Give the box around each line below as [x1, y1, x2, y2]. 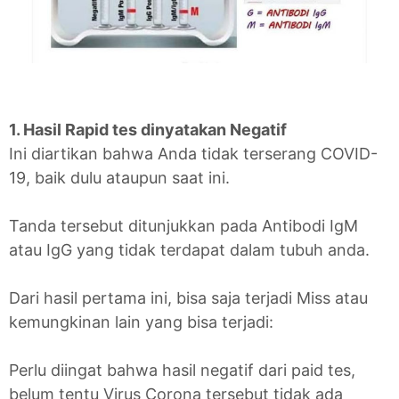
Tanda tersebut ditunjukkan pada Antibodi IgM [9, 216, 358, 235]
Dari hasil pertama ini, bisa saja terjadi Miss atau [9, 288, 368, 307]
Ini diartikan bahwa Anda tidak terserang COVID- [9, 143, 378, 163]
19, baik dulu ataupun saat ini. [9, 167, 230, 187]
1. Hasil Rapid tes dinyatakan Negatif [9, 119, 290, 139]
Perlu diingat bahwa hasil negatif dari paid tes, [9, 360, 355, 379]
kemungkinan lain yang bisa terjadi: [9, 312, 273, 331]
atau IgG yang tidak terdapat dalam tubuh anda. [9, 240, 370, 259]
